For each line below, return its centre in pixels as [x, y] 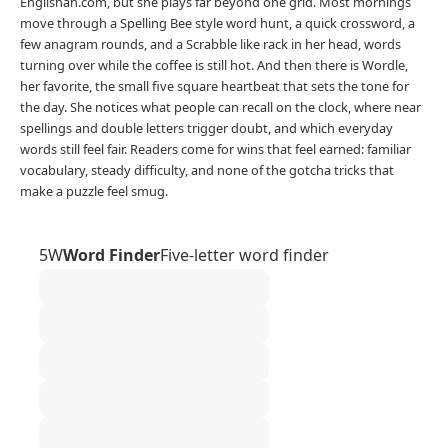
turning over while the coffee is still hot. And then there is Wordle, [214, 65]
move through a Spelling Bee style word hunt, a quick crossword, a [217, 23]
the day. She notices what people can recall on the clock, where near [220, 107]
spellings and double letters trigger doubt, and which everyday [206, 128]
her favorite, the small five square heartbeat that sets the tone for [214, 86]
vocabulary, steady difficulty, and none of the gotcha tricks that [207, 170]
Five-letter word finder [244, 255]
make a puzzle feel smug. [94, 191]
